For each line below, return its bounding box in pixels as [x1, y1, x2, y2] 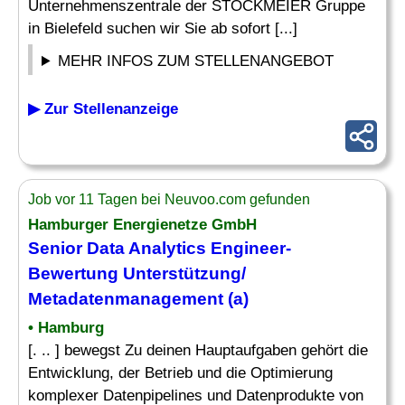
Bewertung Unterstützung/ [28, 264, 246, 283]
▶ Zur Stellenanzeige [28, 100, 178, 118]
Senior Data [28, 239, 128, 258]
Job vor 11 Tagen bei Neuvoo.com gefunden [28, 192, 310, 207]
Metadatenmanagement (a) [28, 289, 249, 308]
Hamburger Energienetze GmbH [28, 216, 257, 233]
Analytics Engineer [128, 239, 286, 258]
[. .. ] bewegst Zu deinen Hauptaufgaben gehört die [28, 342, 368, 359]
